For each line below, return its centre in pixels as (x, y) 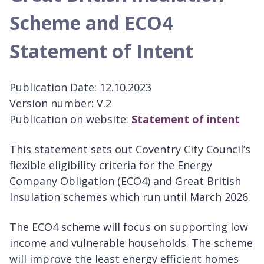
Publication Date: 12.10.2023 (80, 87)
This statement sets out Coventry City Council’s (130, 149)
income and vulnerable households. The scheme (131, 242)
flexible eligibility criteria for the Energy (111, 165)
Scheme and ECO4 (91, 22)
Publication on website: (70, 119)
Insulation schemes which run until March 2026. (130, 197)
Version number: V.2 (60, 103)
